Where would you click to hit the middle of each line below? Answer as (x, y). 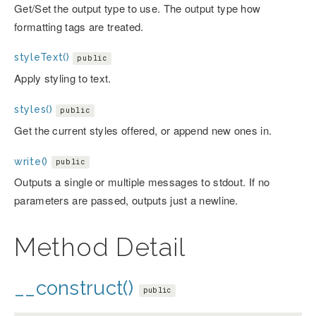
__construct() (74, 288)
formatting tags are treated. (79, 26)
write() (31, 161)
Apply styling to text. (63, 78)
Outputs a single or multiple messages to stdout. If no (142, 182)
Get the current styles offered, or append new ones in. (143, 130)
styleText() (42, 57)
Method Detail (100, 247)
